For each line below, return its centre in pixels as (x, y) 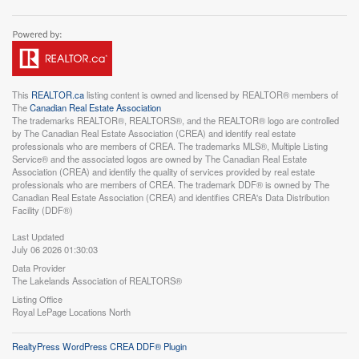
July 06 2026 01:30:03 (55, 249)
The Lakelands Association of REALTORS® (97, 280)
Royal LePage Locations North (71, 311)
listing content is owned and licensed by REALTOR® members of (211, 94)
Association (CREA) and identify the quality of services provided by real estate (163, 171)
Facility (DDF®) (42, 210)
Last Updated (38, 236)
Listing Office (37, 298)
